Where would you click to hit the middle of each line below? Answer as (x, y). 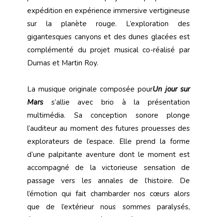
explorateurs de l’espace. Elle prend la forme (108, 142)
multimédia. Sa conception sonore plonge (108, 116)
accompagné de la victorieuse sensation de (108, 168)
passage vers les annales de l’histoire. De (108, 181)
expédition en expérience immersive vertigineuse (108, 11)
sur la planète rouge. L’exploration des (108, 24)
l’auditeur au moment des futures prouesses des (108, 129)
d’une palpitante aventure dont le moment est (108, 155)
